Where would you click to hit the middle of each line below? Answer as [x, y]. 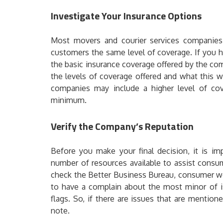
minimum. [69, 100]
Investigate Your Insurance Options [126, 16]
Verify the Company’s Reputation [122, 126]
